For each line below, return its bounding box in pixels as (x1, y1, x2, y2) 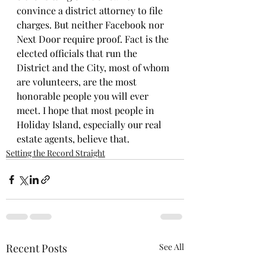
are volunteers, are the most (17, 75, 139, 88)
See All (159, 241, 184, 252)
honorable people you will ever (17, 90, 151, 102)
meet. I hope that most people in (17, 104, 157, 116)
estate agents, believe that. (17, 132, 129, 145)
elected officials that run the (17, 47, 140, 59)
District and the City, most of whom (17, 61, 172, 74)
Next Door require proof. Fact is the (17, 33, 171, 45)
